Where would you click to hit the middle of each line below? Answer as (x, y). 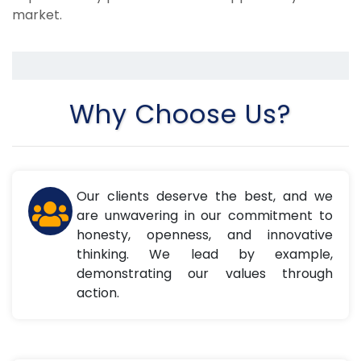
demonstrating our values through (205, 274)
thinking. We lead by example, (205, 255)
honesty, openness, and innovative (205, 235)
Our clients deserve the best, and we (205, 197)
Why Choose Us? (180, 114)
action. (98, 293)
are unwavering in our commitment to (205, 216)
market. (37, 15)
